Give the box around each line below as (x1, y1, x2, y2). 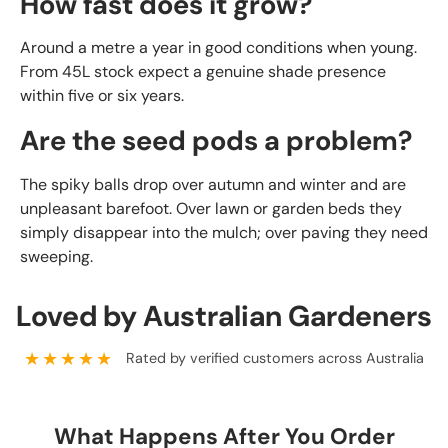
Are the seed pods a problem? (20, 123, 413, 160)
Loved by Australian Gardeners (16, 297, 432, 336)
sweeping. (20, 246, 93, 268)
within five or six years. (20, 85, 184, 107)
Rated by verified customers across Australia (126, 349, 424, 368)
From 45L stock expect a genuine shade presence (20, 61, 386, 83)
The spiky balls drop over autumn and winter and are (20, 174, 406, 196)
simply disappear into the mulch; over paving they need (20, 222, 428, 244)
